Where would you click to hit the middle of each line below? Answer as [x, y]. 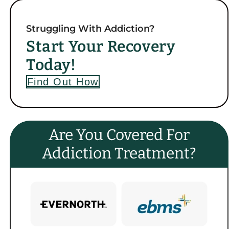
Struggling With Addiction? [90, 28]
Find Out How [63, 82]
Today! [51, 65]
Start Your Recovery [100, 46]
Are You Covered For [119, 135]
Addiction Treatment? [119, 153]
